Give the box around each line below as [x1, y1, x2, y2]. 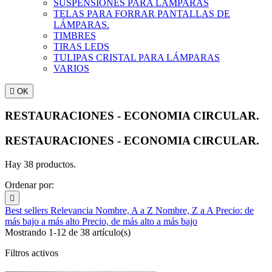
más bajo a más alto [5, 216, 82, 226]
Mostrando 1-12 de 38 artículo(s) [5, 226, 131, 237]
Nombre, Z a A [155, 205, 216, 216]
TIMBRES [53, 30, 96, 41]
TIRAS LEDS [53, 41, 109, 52]
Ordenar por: [5, 179, 54, 190]
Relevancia [50, 205, 95, 216]
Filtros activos [5, 247, 58, 258]
